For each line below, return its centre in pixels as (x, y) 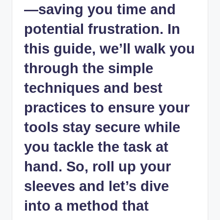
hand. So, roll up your (97, 167)
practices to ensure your (107, 108)
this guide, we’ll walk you (110, 49)
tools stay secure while (102, 127)
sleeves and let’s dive (96, 186)
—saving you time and (100, 10)
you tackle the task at (96, 147)
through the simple (89, 69)
